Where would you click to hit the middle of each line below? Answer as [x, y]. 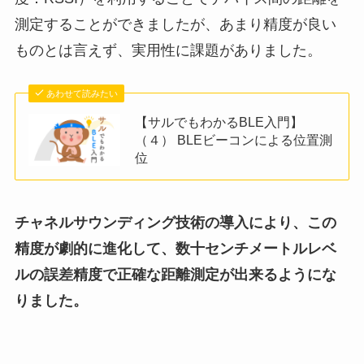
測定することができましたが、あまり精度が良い [175, 25]
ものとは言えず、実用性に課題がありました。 [168, 51]
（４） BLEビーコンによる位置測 [234, 140]
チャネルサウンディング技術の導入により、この [175, 222]
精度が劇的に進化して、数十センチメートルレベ [175, 248]
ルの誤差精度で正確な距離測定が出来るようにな [175, 274]
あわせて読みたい [82, 94]
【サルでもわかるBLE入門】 [219, 122]
